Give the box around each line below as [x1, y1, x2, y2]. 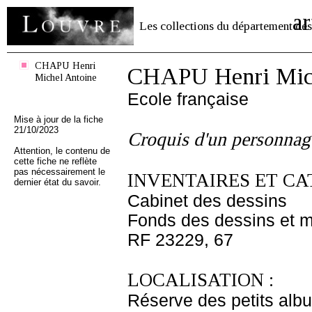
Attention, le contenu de [14, 146, 110, 156]
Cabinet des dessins [127, 192, 287, 210]
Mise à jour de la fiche [14, 114, 103, 125]
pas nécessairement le [14, 166, 105, 177]
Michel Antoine [35, 72, 97, 83]
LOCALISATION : [127, 270, 274, 290]
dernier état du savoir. [14, 177, 101, 187]
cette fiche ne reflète [14, 156, 97, 166]
